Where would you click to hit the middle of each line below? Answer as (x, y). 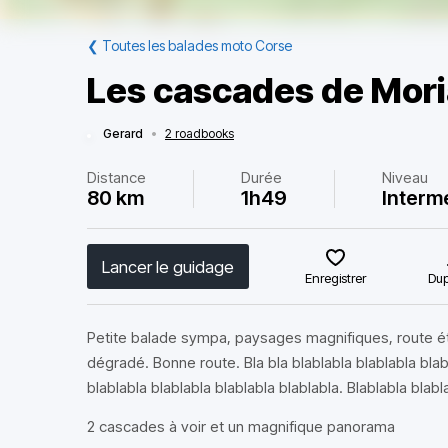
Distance (116, 177)
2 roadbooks (199, 133)
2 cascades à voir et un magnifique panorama (241, 426)
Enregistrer (336, 278)
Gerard (123, 133)
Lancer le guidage (168, 266)
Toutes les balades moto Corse (197, 45)
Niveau (405, 177)
